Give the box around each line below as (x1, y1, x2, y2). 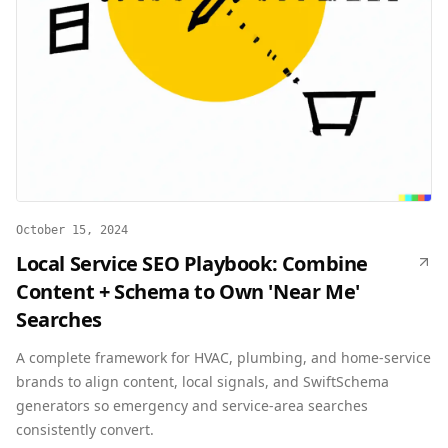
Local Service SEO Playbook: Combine (16, 250, 369, 277)
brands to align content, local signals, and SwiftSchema (16, 372, 389, 391)
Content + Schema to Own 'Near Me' (16, 278, 360, 305)
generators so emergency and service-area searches (16, 396, 368, 415)
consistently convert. (16, 420, 154, 439)
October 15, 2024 (16, 223, 128, 237)
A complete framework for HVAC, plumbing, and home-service (16, 348, 431, 367)
